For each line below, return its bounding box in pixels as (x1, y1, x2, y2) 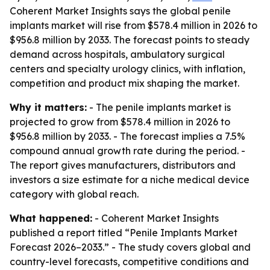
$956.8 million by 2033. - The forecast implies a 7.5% (10, 130, 245, 142)
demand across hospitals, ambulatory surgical (10, 48, 225, 60)
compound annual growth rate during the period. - (10, 145, 245, 157)
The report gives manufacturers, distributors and (10, 159, 236, 171)
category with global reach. (10, 188, 139, 200)
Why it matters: (10, 101, 87, 113)
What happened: (10, 212, 92, 224)
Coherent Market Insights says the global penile (10, 5, 231, 17)
